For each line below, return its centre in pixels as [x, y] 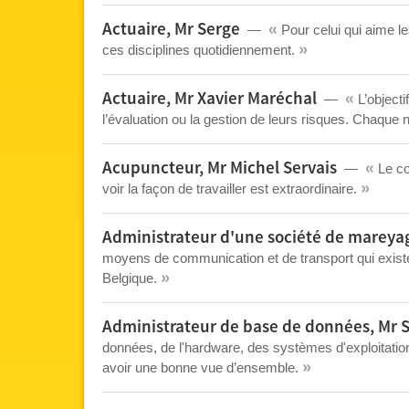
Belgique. [131, 278]
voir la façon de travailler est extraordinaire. [231, 189]
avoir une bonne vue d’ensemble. [202, 367]
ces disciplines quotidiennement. [200, 50]
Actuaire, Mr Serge [171, 30]
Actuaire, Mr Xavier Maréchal [210, 99]
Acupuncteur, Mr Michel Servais [220, 168]
